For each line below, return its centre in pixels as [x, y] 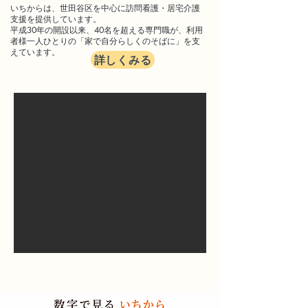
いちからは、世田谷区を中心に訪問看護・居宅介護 [105, 8]
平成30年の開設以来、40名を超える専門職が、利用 [107, 30]
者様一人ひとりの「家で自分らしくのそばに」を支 [105, 41]
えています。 [35, 52]
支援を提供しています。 [56, 19]
